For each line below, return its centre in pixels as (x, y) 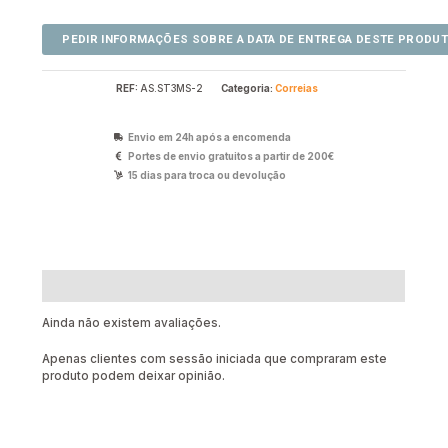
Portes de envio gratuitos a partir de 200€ (231, 156)
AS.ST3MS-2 (171, 88)
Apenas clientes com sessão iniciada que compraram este (215, 359)
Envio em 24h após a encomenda (210, 137)
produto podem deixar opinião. (134, 376)
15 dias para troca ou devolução (207, 175)
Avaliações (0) (90, 285)
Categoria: (247, 88)
